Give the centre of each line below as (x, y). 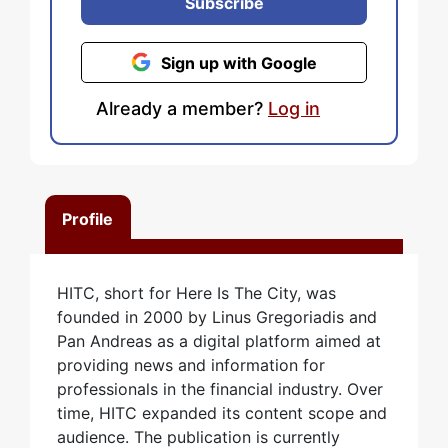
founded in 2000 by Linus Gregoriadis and (217, 317)
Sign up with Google (239, 62)
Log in (294, 109)
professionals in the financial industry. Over (220, 389)
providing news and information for (191, 365)
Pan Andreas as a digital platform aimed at (219, 341)
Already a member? (182, 109)
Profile (88, 219)
